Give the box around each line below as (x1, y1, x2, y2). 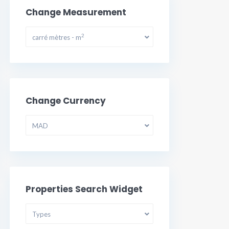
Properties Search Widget (26, 183, 143, 195)
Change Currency (26, 95, 106, 107)
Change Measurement (26, 6, 126, 18)
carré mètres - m (32, 33, 81, 41)
